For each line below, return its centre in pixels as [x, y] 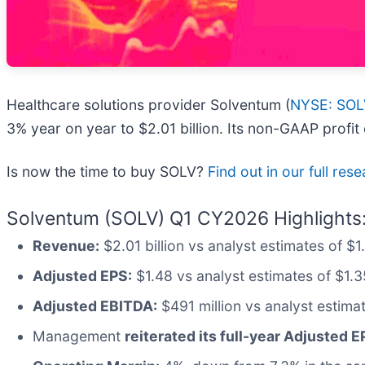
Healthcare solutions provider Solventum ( [148, 105]
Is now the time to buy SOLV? [107, 172]
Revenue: [66, 246]
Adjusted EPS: [82, 276]
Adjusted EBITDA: [95, 306]
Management [79, 336]
